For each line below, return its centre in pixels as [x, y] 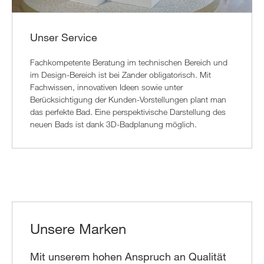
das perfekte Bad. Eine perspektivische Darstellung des [128, 112]
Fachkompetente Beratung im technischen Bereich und [129, 62]
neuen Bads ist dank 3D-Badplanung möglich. [113, 124]
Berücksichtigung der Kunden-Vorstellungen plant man [128, 100]
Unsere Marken [78, 229]
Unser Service [64, 37]
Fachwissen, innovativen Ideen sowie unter [106, 87]
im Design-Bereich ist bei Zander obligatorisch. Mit [121, 75]
